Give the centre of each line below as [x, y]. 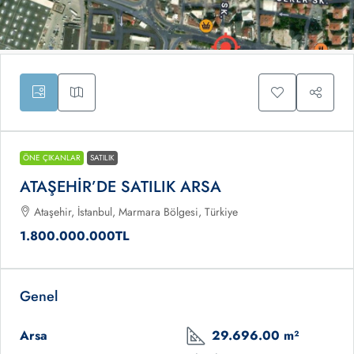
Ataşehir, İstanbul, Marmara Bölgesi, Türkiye [136, 212]
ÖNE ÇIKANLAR [52, 158]
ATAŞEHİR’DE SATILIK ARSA [121, 187]
